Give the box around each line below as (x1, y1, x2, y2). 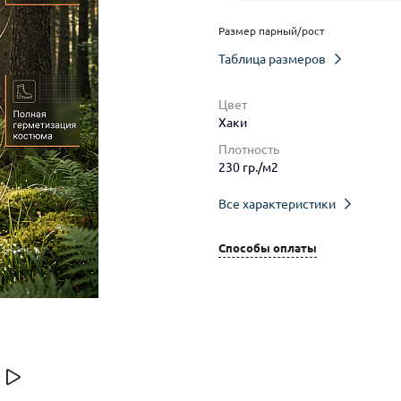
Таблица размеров (218, 51, 326, 66)
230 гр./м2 (218, 159, 278, 175)
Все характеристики (218, 196, 336, 211)
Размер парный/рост (218, 24, 325, 37)
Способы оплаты (218, 242, 317, 255)
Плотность (218, 141, 279, 157)
